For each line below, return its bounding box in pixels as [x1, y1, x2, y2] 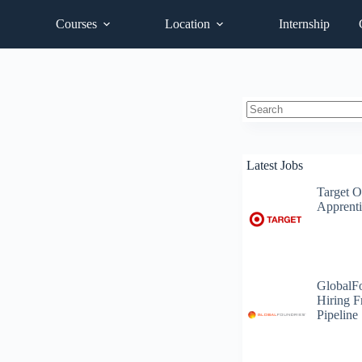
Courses [55, 17, 97, 31]
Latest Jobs [246, 158, 303, 172]
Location [165, 17, 211, 31]
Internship [278, 17, 330, 31]
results [246, 132, 278, 145]
